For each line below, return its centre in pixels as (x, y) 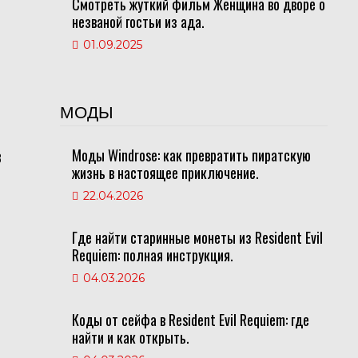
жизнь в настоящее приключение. (165, 173)
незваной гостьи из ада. (138, 22)
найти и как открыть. (130, 337)
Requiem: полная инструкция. (152, 255)
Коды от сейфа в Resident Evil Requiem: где (190, 320)
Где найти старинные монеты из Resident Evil (197, 237)
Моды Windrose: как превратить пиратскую (191, 155)
